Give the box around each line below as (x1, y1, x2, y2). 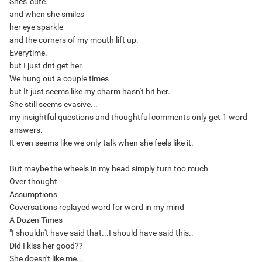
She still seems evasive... (9, 99, 98, 109)
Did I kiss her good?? (9, 241, 83, 251)
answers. (9, 125, 43, 135)
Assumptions (9, 189, 57, 199)
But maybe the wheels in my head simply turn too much (9, 164, 208, 174)
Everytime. (9, 48, 47, 58)
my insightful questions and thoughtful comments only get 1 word (9, 112, 247, 122)
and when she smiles (9, 9, 84, 19)
